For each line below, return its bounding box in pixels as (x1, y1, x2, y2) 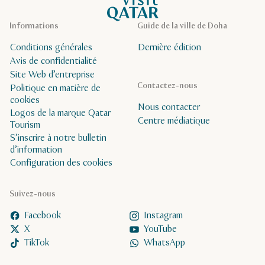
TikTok (24, 237, 49, 250)
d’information (10, 143, 62, 156)
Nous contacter (138, 101, 200, 114)
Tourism (10, 118, 40, 131)
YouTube (144, 223, 177, 236)
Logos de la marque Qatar (10, 106, 111, 119)
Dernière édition (138, 41, 201, 54)
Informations (9, 20, 59, 32)
